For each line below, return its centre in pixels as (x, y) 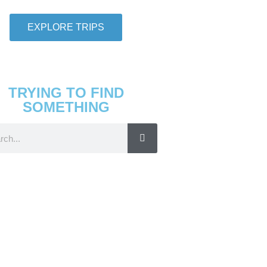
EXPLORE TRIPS (66, 27)
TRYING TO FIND (66, 93)
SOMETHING (66, 107)
